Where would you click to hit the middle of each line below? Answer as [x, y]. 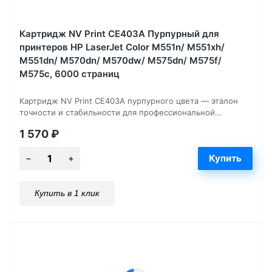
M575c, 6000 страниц [70, 73]
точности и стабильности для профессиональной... [121, 112]
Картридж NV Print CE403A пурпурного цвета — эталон [129, 100]
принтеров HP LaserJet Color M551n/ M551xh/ [122, 47]
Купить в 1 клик [67, 193]
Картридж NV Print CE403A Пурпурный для [119, 33]
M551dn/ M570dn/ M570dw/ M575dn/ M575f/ [121, 60]
